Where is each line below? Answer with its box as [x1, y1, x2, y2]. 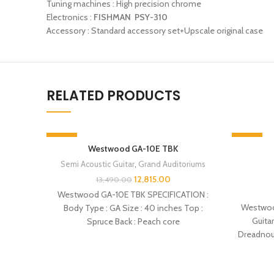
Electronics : [46, 12, 94, 23]
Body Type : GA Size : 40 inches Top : [63, 202, 203, 214]
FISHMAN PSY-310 [94, 12, 168, 23]
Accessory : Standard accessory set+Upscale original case [46, 25, 263, 37]
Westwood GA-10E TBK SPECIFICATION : [57, 189, 209, 201]
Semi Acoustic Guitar [61, 159, 135, 169]
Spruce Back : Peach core [86, 216, 180, 228]
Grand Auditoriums [138, 159, 206, 169]
